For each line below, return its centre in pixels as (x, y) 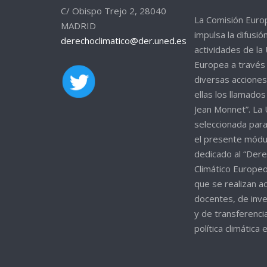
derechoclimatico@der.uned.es (124, 41)
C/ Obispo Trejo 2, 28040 (114, 11)
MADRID (78, 26)
